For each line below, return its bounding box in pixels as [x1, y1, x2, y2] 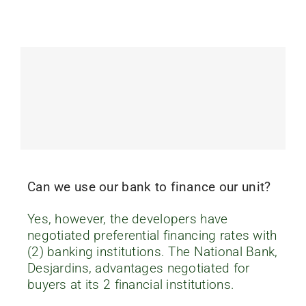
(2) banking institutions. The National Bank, [27, 243, 278, 260]
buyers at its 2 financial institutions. [27, 276, 235, 292]
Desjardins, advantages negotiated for [27, 260, 250, 276]
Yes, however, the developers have [27, 210, 228, 227]
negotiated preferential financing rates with [27, 227, 277, 243]
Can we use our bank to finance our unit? [27, 178, 271, 195]
